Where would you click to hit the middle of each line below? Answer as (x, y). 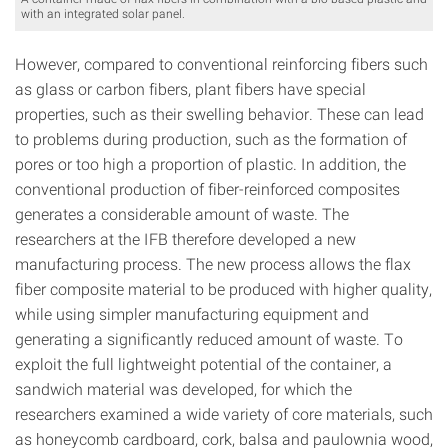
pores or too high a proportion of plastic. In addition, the (210, 163)
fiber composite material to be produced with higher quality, (223, 288)
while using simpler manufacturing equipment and (192, 313)
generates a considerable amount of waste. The (182, 213)
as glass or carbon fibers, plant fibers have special (190, 88)
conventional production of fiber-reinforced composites (207, 188)
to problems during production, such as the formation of (211, 138)
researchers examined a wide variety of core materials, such (224, 413)
